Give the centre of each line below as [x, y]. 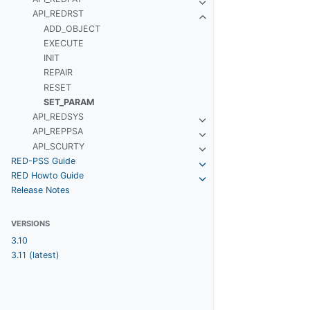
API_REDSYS [58, 117]
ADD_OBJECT [72, 28]
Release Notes [40, 190]
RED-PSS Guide [43, 161]
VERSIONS [30, 223]
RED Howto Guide [47, 176]
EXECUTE [63, 43]
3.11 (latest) [35, 255]
